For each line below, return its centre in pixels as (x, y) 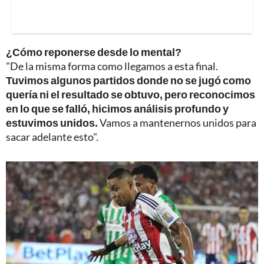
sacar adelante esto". (52, 137)
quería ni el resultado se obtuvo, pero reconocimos (131, 95)
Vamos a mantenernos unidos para (177, 123)
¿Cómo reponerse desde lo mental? (94, 52)
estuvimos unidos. (52, 123)
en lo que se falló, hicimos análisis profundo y (117, 109)
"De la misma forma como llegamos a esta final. (112, 66)
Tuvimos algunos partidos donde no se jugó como (128, 80)
